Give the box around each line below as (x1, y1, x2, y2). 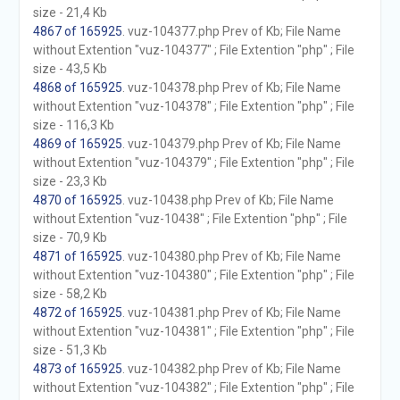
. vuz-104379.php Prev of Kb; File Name (121, 137, 341, 151)
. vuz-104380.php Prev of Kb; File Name (121, 249, 341, 263)
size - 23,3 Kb (32, 174, 107, 188)
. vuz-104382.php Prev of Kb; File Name (121, 362, 341, 376)
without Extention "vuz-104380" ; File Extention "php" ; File (32, 268, 354, 282)
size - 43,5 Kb (32, 62, 107, 76)
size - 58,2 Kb (32, 287, 107, 301)
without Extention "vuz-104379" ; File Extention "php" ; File (32, 155, 354, 170)
